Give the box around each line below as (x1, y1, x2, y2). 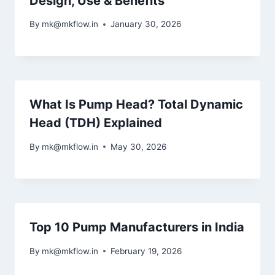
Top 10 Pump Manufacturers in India (29, 219, 244, 234)
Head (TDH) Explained (29, 115, 162, 131)
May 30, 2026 (110, 141, 167, 152)
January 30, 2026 (110, 19, 182, 29)
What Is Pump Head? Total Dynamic (29, 97, 243, 112)
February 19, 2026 (110, 246, 182, 256)
